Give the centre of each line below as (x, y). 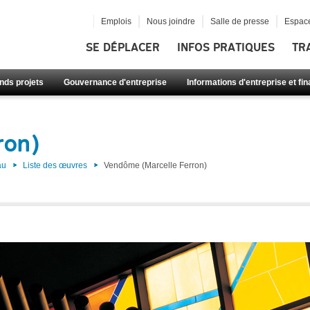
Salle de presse (239, 21)
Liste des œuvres (55, 165)
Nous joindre (171, 21)
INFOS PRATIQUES (226, 47)
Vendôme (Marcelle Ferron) (155, 165)
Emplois (116, 21)
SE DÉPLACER (123, 47)
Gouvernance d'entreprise (115, 82)
